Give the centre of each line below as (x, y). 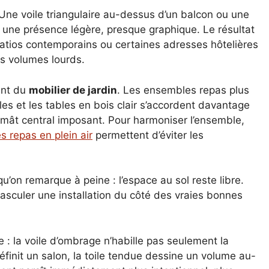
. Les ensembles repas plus (183, 90)
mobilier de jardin (73, 90)
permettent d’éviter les (148, 135)
